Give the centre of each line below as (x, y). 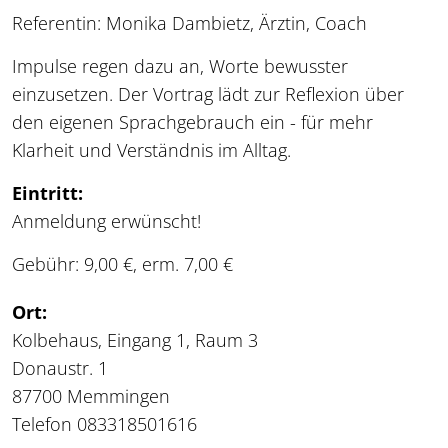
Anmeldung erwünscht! (106, 221)
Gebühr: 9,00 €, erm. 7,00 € (122, 264)
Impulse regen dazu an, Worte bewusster (180, 66)
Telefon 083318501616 (104, 424)
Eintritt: (47, 193)
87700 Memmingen (91, 396)
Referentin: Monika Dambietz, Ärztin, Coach (189, 23)
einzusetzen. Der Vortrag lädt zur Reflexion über (208, 94)
